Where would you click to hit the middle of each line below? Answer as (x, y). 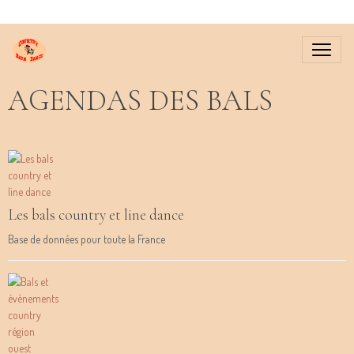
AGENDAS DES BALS (140, 101)
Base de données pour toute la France (87, 239)
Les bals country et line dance (96, 215)
